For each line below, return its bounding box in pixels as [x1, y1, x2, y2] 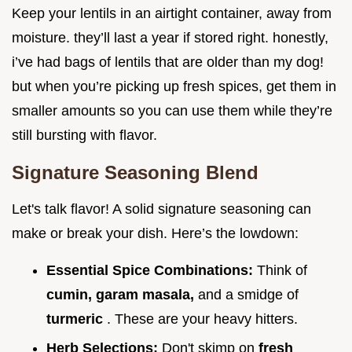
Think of [257, 262, 307, 279]
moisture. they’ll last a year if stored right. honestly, [12, 30, 328, 46]
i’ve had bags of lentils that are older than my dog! [12, 54, 324, 71]
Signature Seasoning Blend [12, 162, 258, 184]
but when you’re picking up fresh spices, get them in [12, 79, 336, 95]
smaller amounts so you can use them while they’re [12, 103, 332, 119]
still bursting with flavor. [12, 127, 157, 144]
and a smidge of [198, 287, 299, 303]
